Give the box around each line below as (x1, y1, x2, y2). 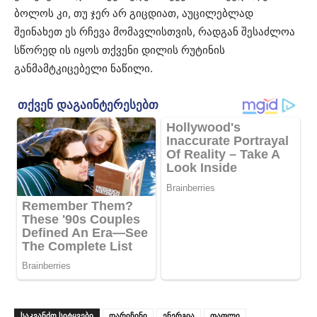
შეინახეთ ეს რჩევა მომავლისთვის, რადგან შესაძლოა (14, 25, 295, 39)
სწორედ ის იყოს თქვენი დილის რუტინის (14, 43, 225, 57)
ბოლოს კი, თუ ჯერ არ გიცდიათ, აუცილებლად (14, 6, 253, 21)
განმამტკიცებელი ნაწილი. (14, 62, 153, 76)
